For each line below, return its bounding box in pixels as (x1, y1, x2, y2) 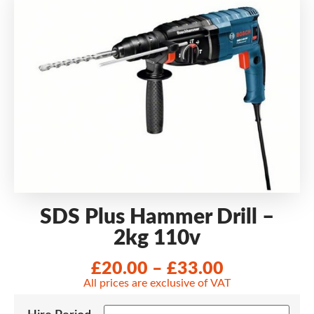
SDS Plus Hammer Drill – (40, 206, 274, 228)
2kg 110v (114, 227, 200, 249)
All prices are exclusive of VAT (83, 278, 231, 289)
